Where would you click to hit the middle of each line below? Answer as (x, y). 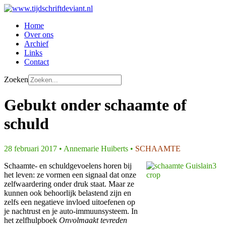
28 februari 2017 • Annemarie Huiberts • (69, 148)
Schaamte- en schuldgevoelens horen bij (68, 165)
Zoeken (16, 79)
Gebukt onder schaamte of (95, 105)
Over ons (39, 35)
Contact (37, 62)
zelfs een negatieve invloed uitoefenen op (70, 202)
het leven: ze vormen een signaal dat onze (70, 175)
